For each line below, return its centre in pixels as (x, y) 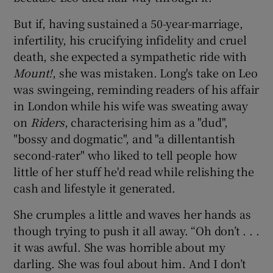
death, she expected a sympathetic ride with (130, 56)
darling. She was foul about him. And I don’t (130, 263)
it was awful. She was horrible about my (119, 246)
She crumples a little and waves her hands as (132, 214)
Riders (47, 122)
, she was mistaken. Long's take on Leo (155, 72)
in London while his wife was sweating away (131, 105)
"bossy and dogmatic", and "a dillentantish (125, 138)
